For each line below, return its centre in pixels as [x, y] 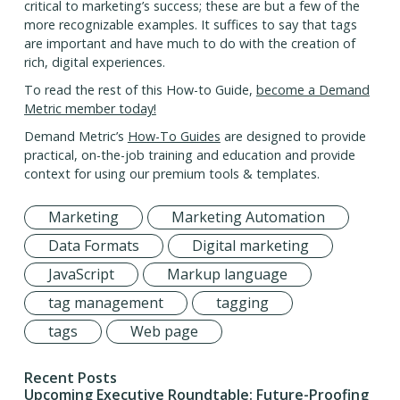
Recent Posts [70, 378]
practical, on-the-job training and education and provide [189, 155]
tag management [105, 303]
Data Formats [93, 246]
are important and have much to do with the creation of [189, 44]
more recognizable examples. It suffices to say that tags [190, 25]
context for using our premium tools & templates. [171, 174]
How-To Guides [174, 137]
